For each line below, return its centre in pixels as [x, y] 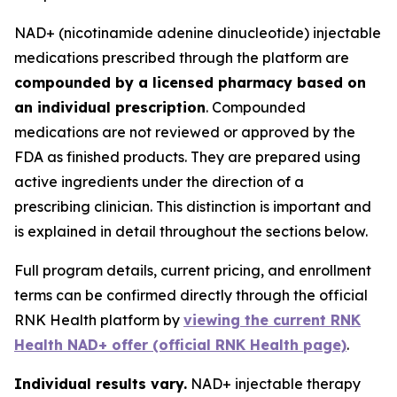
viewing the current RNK [272, 320]
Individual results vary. [101, 384]
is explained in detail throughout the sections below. [191, 231]
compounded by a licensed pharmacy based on [190, 82]
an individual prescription [110, 107]
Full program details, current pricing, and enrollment [193, 270]
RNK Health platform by [99, 320]
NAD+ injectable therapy [274, 384]
